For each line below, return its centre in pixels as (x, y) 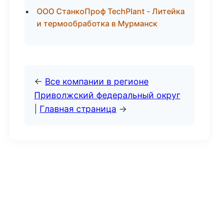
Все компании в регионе (97, 81)
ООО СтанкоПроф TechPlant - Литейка (111, 11)
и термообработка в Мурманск (97, 23)
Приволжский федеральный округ (107, 95)
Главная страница (78, 109)
